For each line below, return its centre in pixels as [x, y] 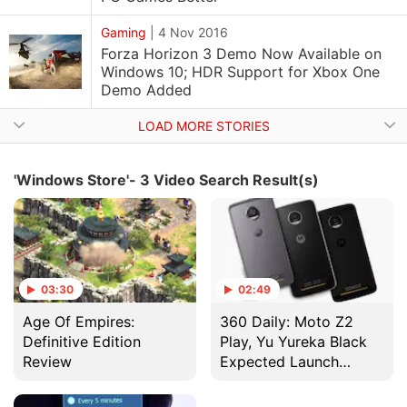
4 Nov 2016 [193, 32]
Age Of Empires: [79, 322]
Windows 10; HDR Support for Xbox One [240, 72]
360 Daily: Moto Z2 [287, 322]
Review [47, 362]
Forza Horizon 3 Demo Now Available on [241, 54]
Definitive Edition [82, 342]
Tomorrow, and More [292, 382]
